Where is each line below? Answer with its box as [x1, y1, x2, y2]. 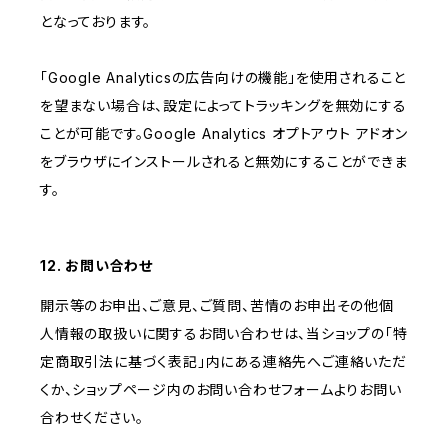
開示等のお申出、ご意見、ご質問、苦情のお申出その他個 [40, 297, 394, 315]
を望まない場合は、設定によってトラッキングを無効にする [40, 97, 407, 115]
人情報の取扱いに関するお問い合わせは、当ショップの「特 [40, 325, 408, 343]
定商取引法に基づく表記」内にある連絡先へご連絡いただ [40, 353, 407, 371]
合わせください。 [40, 409, 144, 427]
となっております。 [40, 13, 152, 31]
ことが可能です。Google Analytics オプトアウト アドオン [40, 125, 408, 143]
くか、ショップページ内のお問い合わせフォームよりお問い [40, 381, 402, 399]
